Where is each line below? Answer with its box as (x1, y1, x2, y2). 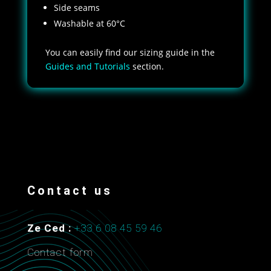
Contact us (27, 183, 113, 198)
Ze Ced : (27, 221, 71, 234)
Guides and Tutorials (45, 60, 130, 72)
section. (129, 60, 164, 72)
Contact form (27, 246, 93, 258)
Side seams (53, 1, 100, 13)
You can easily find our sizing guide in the (45, 46, 215, 58)
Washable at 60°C (53, 17, 125, 29)
